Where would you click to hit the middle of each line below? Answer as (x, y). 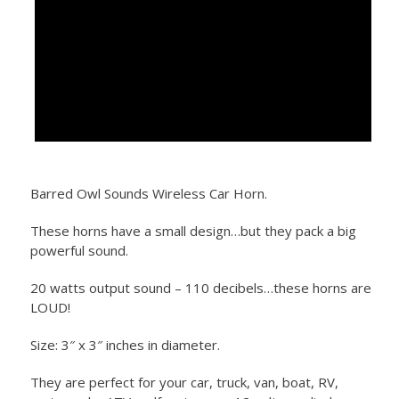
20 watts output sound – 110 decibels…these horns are (200, 288)
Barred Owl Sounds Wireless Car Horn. (148, 194)
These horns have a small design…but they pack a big (193, 231)
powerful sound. (79, 251)
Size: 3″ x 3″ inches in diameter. (125, 345)
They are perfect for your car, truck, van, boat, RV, (184, 383)
